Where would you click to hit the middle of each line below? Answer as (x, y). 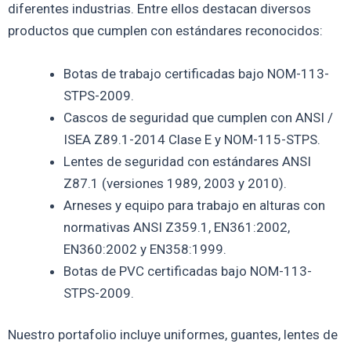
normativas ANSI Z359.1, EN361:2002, (177, 227)
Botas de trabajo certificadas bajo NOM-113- (196, 73)
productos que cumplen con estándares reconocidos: (165, 30)
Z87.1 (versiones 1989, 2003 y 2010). (175, 183)
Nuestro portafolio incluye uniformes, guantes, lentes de (173, 335)
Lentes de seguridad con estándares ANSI (187, 161)
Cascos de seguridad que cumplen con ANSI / (198, 117)
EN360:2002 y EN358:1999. (145, 249)
